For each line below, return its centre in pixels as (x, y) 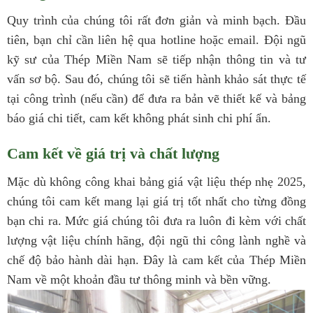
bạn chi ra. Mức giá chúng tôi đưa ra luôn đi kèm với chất (156, 220)
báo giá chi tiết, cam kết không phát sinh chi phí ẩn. (139, 118)
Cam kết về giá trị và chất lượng (113, 153)
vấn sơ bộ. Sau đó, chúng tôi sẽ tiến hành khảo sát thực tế (156, 79)
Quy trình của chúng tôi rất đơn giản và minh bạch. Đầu (156, 20)
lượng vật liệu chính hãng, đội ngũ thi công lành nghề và (156, 240)
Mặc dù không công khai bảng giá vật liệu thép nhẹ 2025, (156, 181)
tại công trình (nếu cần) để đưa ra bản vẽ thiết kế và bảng (156, 98)
